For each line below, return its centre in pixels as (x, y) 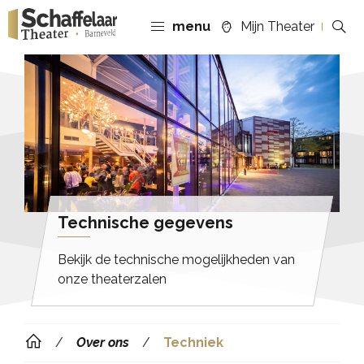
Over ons (103, 342)
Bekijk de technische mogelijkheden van (176, 259)
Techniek (193, 342)
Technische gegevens (145, 222)
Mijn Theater (277, 26)
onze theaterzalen (112, 279)
